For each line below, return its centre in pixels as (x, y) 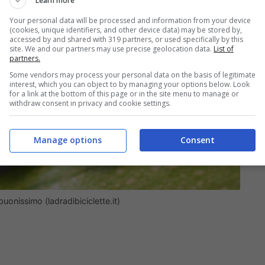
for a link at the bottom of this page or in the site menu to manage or (124, 93)
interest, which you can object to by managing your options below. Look (130, 84)
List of (224, 49)
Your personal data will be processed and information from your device (130, 20)
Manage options (67, 140)
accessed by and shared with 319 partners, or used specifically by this (126, 39)
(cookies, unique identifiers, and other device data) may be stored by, (126, 30)
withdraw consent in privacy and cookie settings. (90, 103)
